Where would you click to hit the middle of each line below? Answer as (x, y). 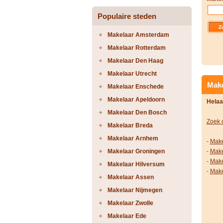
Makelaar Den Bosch (137, 112)
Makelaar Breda (130, 125)
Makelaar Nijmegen (135, 190)
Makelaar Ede (127, 216)
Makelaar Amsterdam (138, 35)
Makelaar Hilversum (136, 164)
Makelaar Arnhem (133, 138)
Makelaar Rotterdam (136, 48)
